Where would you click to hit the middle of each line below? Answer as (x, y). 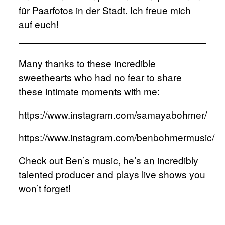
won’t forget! (45, 188)
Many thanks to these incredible (87, 63)
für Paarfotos (46, 10)
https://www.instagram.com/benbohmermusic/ (117, 137)
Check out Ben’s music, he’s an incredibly (109, 160)
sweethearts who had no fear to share (100, 77)
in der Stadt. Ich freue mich (132, 10)
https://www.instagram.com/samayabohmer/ (113, 114)
